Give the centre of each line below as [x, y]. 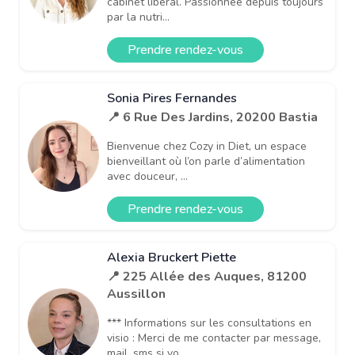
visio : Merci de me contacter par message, [214, 338]
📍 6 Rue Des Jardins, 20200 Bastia [212, 117]
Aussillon [136, 294]
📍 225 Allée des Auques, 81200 [207, 276]
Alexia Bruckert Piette [172, 257]
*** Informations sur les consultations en [209, 323]
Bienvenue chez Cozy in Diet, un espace [207, 146]
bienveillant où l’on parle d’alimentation [206, 161]
